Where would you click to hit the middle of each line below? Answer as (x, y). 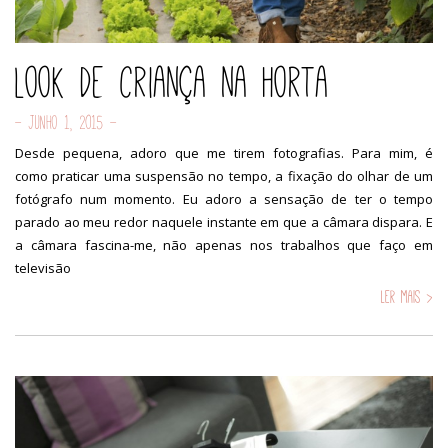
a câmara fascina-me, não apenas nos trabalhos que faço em (224, 244)
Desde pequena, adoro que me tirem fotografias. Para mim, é (224, 152)
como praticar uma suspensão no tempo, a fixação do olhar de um (224, 175)
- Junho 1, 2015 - (66, 122)
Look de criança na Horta (172, 82)
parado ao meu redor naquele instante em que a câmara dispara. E (224, 221)
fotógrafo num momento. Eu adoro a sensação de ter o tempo (224, 198)
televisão (43, 267)
